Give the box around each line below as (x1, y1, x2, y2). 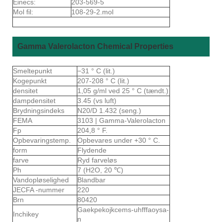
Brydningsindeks (13, 106, 66, 114)
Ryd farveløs (77, 156, 117, 164)
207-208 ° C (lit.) (77, 76, 129, 85)
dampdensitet (13, 96, 57, 105)
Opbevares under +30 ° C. (77, 136, 160, 144)
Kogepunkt (13, 76, 49, 85)
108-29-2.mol (71, 7, 113, 16)
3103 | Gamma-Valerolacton (77, 116, 166, 124)
